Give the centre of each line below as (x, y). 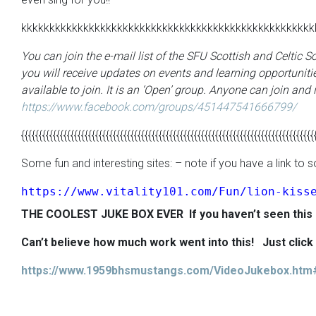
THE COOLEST (61, 214)
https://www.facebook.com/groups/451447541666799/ (159, 107)
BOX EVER (159, 214)
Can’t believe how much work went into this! (142, 242)
